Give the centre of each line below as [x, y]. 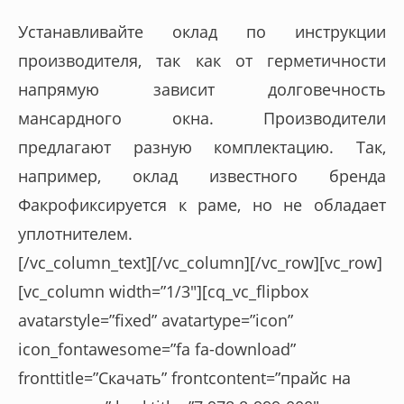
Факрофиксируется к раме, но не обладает [202, 205]
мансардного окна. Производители [202, 119]
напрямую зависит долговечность [202, 90]
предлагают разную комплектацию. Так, [202, 147]
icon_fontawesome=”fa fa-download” [157, 349]
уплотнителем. [75, 234]
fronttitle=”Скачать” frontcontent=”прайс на [184, 378]
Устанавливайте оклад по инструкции [202, 32]
